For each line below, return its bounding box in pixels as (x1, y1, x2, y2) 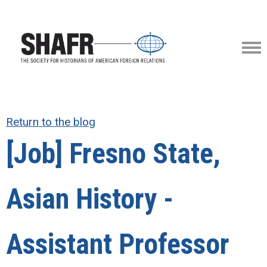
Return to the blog (6, 115, 95, 129)
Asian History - (6, 182, 173, 216)
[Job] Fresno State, (6, 137, 221, 170)
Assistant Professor (6, 228, 229, 261)
